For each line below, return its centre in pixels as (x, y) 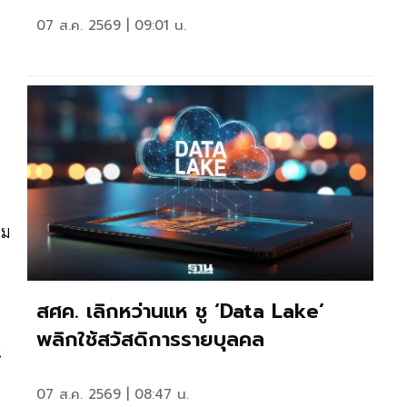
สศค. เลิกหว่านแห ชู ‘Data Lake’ (180, 311)
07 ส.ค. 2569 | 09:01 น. (111, 25)
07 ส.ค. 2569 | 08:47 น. (113, 394)
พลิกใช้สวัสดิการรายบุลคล (150, 339)
